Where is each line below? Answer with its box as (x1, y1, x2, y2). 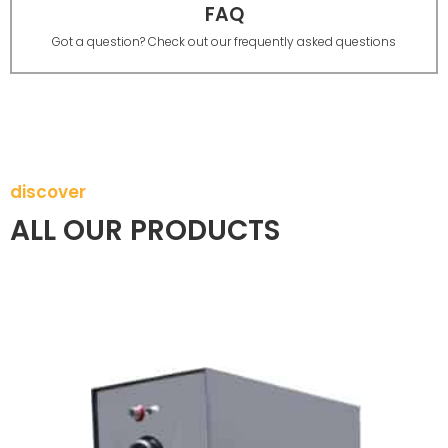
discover (10, 179, 86, 204)
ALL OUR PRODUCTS (10, 210, 280, 250)
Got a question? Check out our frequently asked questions (52, 32, 396, 50)
